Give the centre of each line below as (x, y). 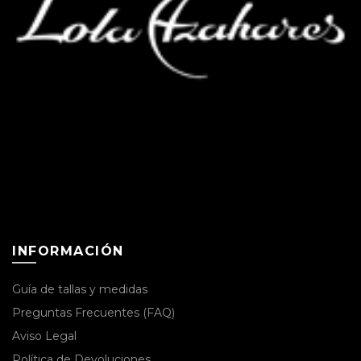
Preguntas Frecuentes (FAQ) (93, 312)
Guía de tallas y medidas (80, 289)
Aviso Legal (44, 336)
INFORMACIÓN (68, 251)
